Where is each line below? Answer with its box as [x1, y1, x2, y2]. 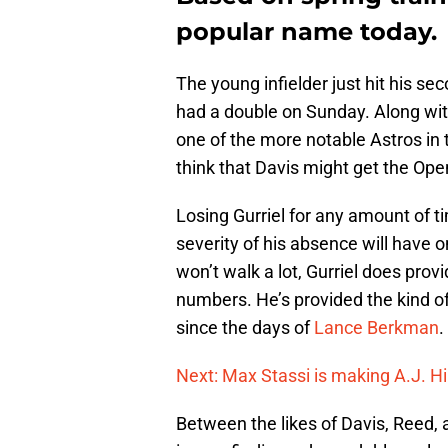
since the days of [176, 317, 314, 339]
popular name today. [176, 17, 437, 47]
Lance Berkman [314, 317, 439, 339]
